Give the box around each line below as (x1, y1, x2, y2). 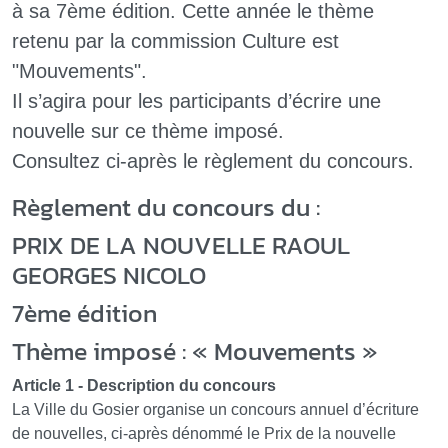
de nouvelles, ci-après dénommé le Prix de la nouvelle (12, 425, 396, 443)
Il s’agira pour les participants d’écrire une (12, 90, 381, 113)
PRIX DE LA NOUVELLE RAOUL (12, 226, 350, 265)
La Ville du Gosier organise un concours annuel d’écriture (12, 401, 419, 419)
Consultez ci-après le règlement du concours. (12, 150, 414, 173)
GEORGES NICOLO (12, 256, 206, 295)
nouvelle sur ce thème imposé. (12, 120, 284, 143)
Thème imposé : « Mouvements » (12, 332, 378, 371)
